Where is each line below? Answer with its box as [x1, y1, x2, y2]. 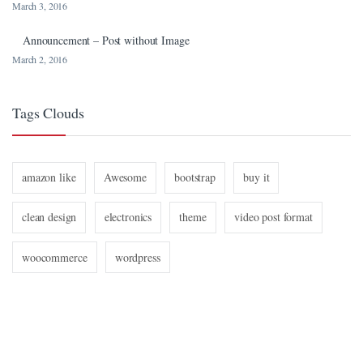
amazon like [22, 169, 76, 186]
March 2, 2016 [12, 53, 68, 66]
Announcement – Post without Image [23, 32, 190, 48]
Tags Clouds [12, 103, 84, 123]
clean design [22, 209, 77, 225]
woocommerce [22, 249, 88, 265]
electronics [104, 209, 152, 225]
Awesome [103, 169, 147, 186]
